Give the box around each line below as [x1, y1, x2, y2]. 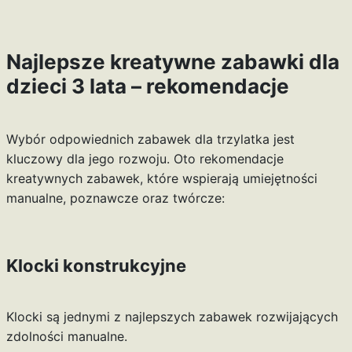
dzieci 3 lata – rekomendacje [5, 74, 289, 99]
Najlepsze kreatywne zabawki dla [5, 49, 339, 75]
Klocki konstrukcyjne [5, 255, 186, 277]
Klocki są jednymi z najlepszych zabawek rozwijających [5, 309, 338, 325]
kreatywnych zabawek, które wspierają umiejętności [5, 170, 317, 187]
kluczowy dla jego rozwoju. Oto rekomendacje [5, 151, 284, 167]
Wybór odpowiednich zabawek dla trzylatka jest [5, 131, 295, 148]
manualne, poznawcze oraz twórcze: [5, 190, 225, 207]
